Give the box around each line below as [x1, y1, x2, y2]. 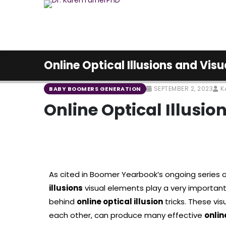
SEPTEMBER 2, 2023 [152, 84, 213, 93]
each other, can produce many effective [49, 210, 204, 220]
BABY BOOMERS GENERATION [49, 85, 141, 93]
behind [49, 196, 77, 207]
